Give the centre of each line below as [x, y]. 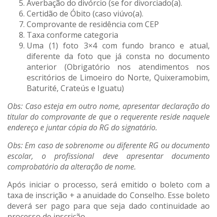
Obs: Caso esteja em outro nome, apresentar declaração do [108, 106]
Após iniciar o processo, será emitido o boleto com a [108, 185]
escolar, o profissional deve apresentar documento [108, 156]
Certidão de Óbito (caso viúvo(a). [85, 14]
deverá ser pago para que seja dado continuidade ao [108, 206]
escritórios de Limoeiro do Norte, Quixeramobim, [118, 78]
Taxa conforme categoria [72, 35]
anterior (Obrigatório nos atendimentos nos [118, 67]
